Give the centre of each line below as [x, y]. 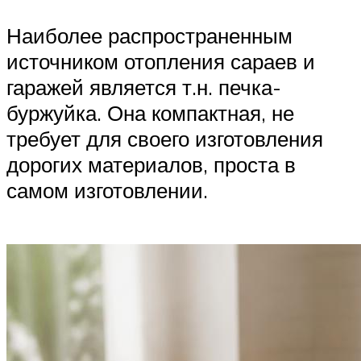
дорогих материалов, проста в [151, 164]
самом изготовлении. [107, 190]
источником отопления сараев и [161, 61]
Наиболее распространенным [149, 35]
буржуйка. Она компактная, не [150, 112]
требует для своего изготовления [165, 138]
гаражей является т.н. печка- [144, 87]
